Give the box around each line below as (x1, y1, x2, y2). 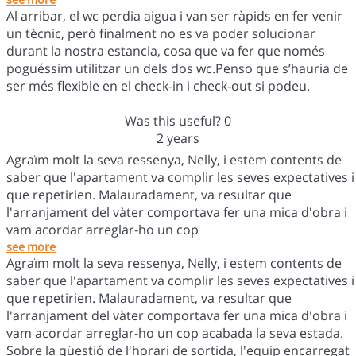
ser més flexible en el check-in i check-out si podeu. (6, 76, 310, 95)
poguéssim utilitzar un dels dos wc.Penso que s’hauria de (6, 59, 348, 77)
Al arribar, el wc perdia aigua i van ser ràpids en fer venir (6, 6, 342, 25)
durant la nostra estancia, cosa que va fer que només (6, 41, 325, 60)
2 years (156, 129, 199, 147)
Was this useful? (124, 111, 224, 130)
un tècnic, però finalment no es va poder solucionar (6, 24, 315, 42)
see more (6, 238, 56, 254)
